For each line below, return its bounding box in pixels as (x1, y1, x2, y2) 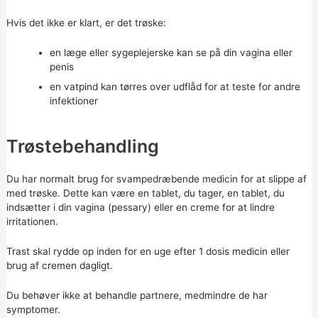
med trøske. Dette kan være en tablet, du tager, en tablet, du (6, 187, 285, 199)
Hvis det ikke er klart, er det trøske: (6, 17, 166, 29)
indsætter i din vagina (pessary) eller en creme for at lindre (6, 201, 275, 213)
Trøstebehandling (6, 135, 159, 157)
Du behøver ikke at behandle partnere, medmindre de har (6, 289, 268, 301)
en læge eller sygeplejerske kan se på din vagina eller (49, 47, 292, 58)
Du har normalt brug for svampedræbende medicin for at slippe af (6, 172, 307, 185)
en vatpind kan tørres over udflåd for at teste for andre (49, 81, 300, 92)
